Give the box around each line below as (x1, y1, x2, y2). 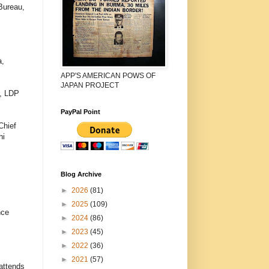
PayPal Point (60, 107, 100, 115)
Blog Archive (60, 170, 101, 178)
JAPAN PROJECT (60, 80, 119, 89)
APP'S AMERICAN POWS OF (60, 71, 156, 80)
